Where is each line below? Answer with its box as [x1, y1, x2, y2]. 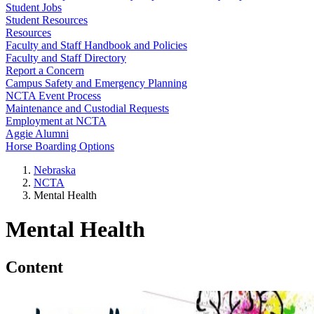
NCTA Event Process [6, 90, 101, 102]
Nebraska [34, 164, 76, 176]
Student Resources [6, 14, 88, 26]
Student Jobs [6, 1, 62, 13]
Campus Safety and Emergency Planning [6, 77, 187, 89]
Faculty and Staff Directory [6, 52, 126, 64]
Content [6, 257, 63, 276]
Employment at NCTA [6, 115, 107, 127]
